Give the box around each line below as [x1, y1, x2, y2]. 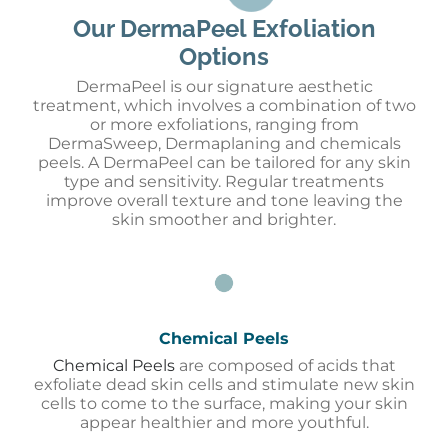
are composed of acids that [178, 356, 396, 376]
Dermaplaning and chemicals [160, 134, 401, 154]
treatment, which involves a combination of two [32, 96, 416, 116]
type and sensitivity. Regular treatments [64, 172, 384, 192]
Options [179, 42, 269, 72]
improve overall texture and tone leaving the [45, 191, 403, 211]
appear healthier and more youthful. [79, 413, 369, 433]
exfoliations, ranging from [156, 115, 359, 135]
